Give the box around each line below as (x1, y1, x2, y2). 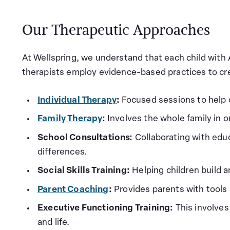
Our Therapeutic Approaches (22, 20, 210, 39)
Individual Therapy (37, 95, 117, 105)
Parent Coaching (37, 185, 109, 194)
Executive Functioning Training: (37, 204, 174, 213)
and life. (37, 218, 70, 227)
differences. (37, 147, 87, 157)
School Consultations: (37, 133, 133, 142)
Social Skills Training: (37, 166, 130, 175)
